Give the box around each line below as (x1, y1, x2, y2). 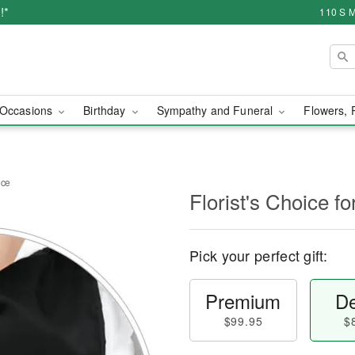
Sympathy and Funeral (156, 102, 277, 118)
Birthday (83, 102, 129, 118)
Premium (205, 287, 281, 315)
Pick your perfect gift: (189, 245, 327, 265)
